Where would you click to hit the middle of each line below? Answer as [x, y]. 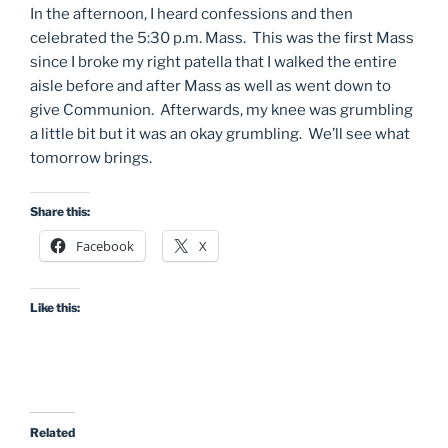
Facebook [105, 246]
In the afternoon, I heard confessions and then [191, 13]
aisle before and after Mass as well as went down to [210, 85]
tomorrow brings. [91, 157]
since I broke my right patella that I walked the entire [213, 61]
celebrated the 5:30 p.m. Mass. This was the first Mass [222, 37]
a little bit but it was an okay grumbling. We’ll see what [220, 133]
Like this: [55, 308]
